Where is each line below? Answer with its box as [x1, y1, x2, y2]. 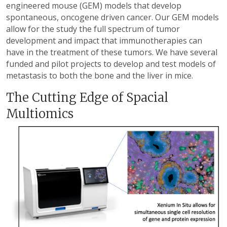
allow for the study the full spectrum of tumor [6, 23, 180, 35]
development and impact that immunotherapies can [6, 35, 202, 47]
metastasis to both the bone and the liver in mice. [6, 70, 195, 82]
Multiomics [6, 106, 73, 122]
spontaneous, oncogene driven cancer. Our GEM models [6, 12, 219, 23]
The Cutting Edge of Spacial [6, 90, 168, 106]
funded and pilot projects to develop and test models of [6, 58, 216, 70]
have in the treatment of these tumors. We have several [6, 47, 217, 58]
